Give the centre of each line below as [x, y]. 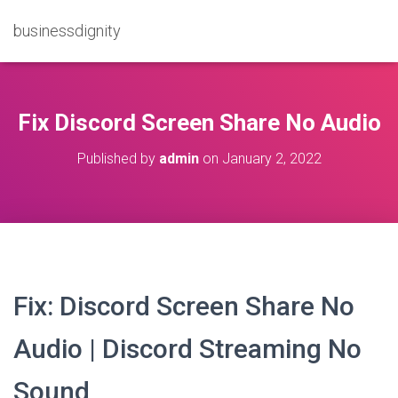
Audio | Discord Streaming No [187, 349]
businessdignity [67, 31]
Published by [118, 159]
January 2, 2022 [271, 159]
